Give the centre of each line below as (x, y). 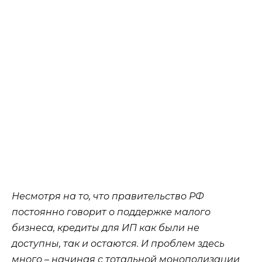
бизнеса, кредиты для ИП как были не (106, 228)
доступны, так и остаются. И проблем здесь (118, 244)
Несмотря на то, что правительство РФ (108, 196)
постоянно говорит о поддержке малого (111, 212)
